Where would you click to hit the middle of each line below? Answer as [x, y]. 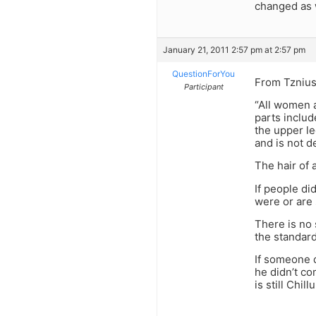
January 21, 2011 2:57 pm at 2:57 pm [234, 49]
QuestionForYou [203, 73]
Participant [203, 86]
